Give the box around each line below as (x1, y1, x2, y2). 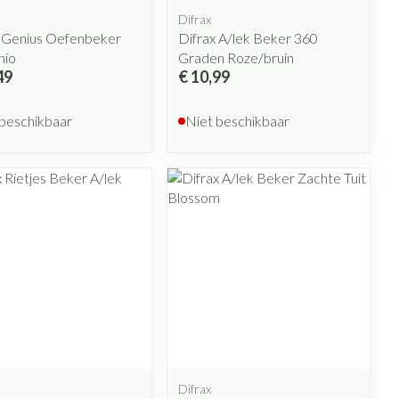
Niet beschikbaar (185, 111, 290, 129)
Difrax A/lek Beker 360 (178, 28, 319, 46)
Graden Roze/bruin (178, 48, 295, 66)
